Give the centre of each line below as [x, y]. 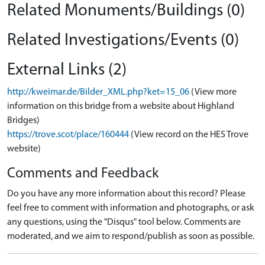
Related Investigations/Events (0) [123, 41]
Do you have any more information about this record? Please [126, 194]
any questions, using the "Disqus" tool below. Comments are [124, 222]
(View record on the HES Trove [190, 135]
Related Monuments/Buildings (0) [126, 11]
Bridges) [23, 121]
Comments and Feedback [83, 174]
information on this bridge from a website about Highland [121, 106]
